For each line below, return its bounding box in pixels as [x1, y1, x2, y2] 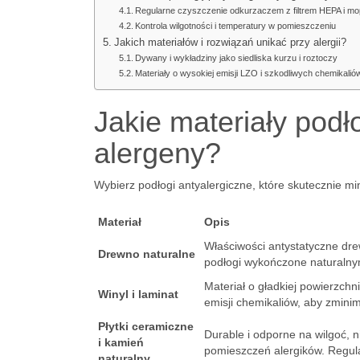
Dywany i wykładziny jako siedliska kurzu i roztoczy [135, 53, 338, 63]
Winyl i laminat [98, 288, 178, 301]
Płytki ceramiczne [98, 320, 194, 333]
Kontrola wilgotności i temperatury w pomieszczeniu [135, 21, 337, 31]
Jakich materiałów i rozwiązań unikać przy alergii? [113, 37, 346, 48]
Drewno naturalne [98, 247, 195, 260]
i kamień [98, 336, 144, 349]
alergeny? [94, 137, 221, 170]
